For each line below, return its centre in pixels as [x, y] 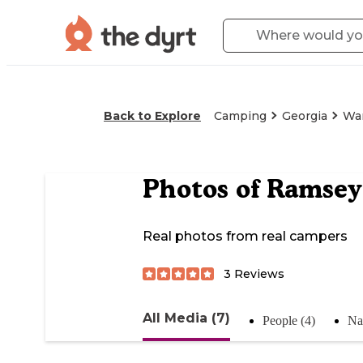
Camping [240, 116]
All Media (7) [186, 318]
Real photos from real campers [245, 237]
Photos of [205, 189]
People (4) [289, 320]
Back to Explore [152, 116]
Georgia [305, 116]
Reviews [258, 273]
